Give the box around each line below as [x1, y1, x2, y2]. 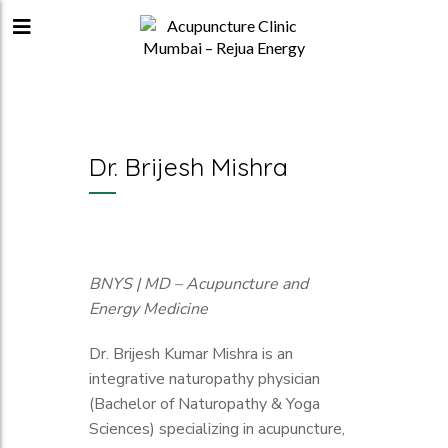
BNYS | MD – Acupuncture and [89, 273, 308, 295]
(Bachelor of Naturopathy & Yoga [89, 393, 320, 415]
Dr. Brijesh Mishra [89, 151, 288, 182]
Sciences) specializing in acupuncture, [89, 418, 345, 440]
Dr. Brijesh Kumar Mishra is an [89, 343, 293, 365]
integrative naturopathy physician [89, 368, 320, 390]
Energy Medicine [89, 298, 208, 320]
